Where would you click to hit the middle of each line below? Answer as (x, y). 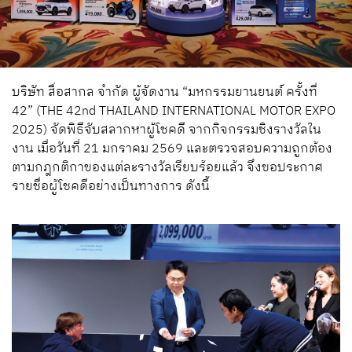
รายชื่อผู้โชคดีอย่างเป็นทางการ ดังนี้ (111, 187)
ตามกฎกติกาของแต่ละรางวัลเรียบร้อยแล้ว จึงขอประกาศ (167, 168)
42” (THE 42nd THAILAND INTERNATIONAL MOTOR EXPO (174, 112)
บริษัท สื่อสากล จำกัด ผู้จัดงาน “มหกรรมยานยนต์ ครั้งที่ (165, 93)
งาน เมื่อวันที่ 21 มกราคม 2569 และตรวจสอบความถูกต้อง (172, 149)
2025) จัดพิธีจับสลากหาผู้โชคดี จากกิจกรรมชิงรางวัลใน (167, 130)
